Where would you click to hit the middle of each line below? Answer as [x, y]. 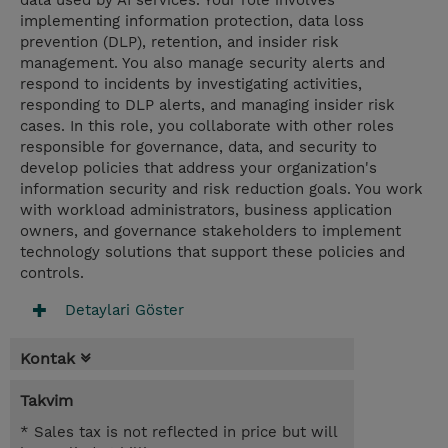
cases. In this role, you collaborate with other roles [207, 126]
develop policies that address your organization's [198, 168]
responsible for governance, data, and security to [198, 147]
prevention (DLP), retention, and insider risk [179, 42]
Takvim [46, 401]
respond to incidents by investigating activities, [191, 84]
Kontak [47, 359]
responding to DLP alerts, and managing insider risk [207, 105]
